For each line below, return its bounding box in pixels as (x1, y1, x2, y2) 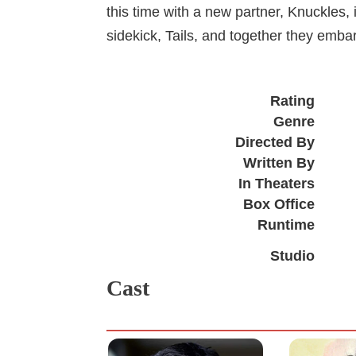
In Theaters (238, 175, 315, 192)
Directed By (234, 133, 315, 150)
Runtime (257, 216, 315, 233)
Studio (269, 247, 315, 264)
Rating (269, 92, 315, 109)
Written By (242, 154, 315, 171)
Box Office (242, 195, 315, 212)
